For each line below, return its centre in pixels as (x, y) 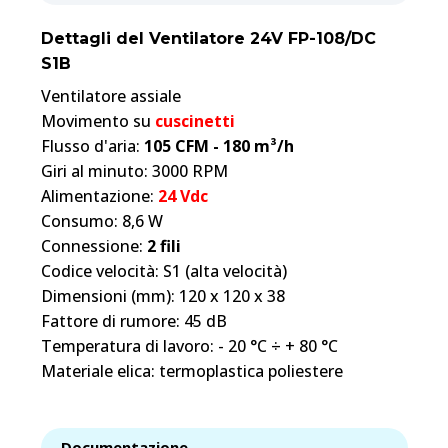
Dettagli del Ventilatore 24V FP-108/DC (208, 39)
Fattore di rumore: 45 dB (133, 321)
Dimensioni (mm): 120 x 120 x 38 (162, 296)
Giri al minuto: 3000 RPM (134, 171)
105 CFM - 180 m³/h (218, 146)
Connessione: (93, 246)
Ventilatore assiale (110, 96)
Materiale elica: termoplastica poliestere (191, 371)
